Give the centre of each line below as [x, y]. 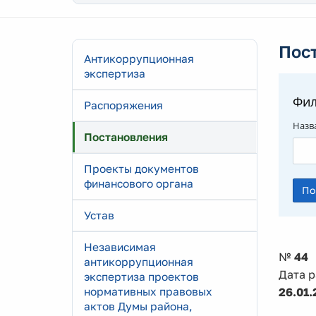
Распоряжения [123, 105]
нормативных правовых [148, 291]
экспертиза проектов [141, 276]
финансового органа [139, 183]
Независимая [120, 247]
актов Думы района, [138, 306]
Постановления [126, 137]
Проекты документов [141, 169]
